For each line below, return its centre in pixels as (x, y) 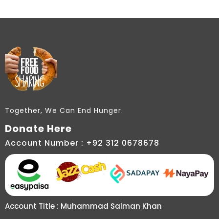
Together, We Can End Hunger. (64, 111)
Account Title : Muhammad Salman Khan (83, 206)
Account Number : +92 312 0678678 (82, 143)
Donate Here (38, 128)
